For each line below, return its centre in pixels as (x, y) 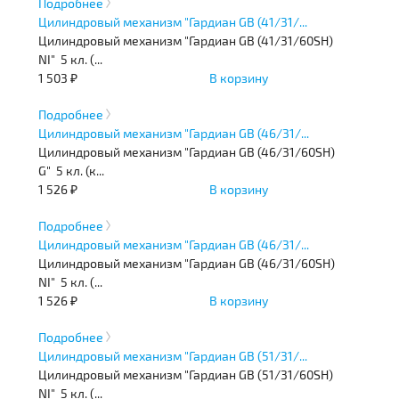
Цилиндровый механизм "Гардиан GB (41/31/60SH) (186, 40)
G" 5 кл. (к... (72, 170)
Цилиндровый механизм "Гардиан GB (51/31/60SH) (186, 374)
